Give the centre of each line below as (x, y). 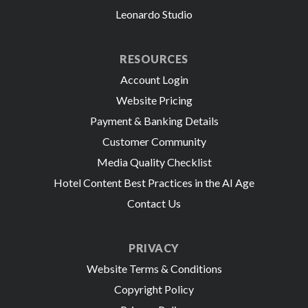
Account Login (154, 79)
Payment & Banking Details (154, 120)
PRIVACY (154, 247)
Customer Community (154, 141)
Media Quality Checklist (154, 162)
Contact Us (154, 203)
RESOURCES (154, 58)
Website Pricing (154, 100)
